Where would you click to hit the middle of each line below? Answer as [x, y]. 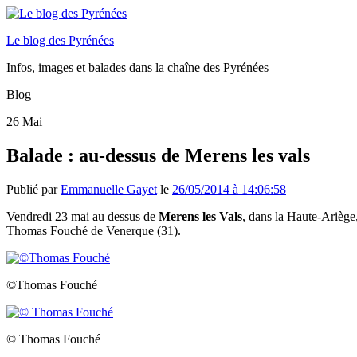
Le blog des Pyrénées [60, 40]
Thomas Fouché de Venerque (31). [94, 230]
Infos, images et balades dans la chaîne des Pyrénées [137, 67]
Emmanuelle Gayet [109, 189]
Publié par [33, 189]
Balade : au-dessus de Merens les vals [158, 155]
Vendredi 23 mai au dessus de [82, 216]
